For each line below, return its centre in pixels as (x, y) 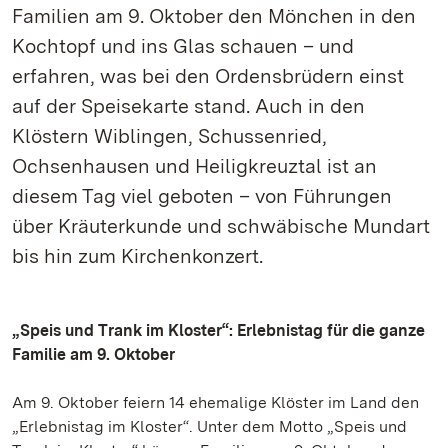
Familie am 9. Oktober (93, 354)
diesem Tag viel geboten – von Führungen (202, 196)
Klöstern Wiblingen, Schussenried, (169, 136)
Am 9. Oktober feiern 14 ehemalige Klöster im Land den (215, 402)
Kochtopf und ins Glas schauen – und (183, 46)
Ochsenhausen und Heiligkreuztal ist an (194, 166)
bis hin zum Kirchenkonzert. (137, 256)
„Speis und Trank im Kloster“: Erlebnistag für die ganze (218, 330)
